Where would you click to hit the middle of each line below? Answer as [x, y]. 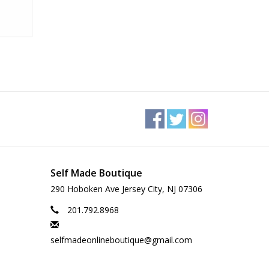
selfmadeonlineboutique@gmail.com [121, 240]
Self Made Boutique [96, 173]
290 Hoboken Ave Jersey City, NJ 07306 [126, 189]
